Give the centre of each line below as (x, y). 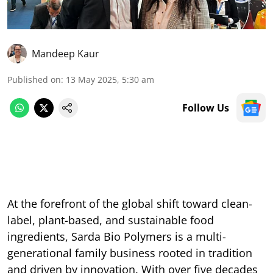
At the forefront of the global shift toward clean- (130, 203)
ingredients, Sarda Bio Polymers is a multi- (117, 236)
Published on (34, 79)
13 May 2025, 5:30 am (110, 79)
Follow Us (206, 108)
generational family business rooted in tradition (130, 253)
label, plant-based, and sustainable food (111, 220)
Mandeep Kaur (66, 53)
